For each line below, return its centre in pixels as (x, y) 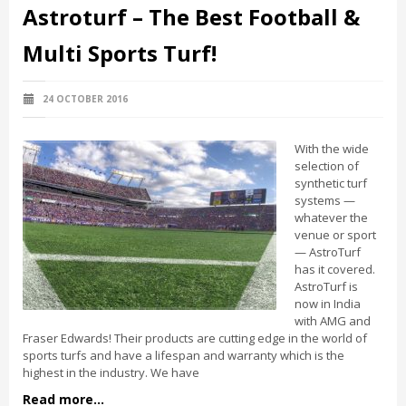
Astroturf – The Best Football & (191, 17)
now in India (328, 304)
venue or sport (335, 235)
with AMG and (333, 321)
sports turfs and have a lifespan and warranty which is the (184, 355)
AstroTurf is (326, 286)
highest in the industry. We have (111, 372)
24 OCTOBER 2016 (84, 99)
